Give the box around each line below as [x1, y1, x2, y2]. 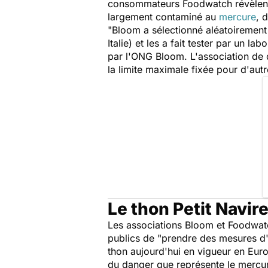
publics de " [108, 232, 162, 244]
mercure [219, 11, 256, 23]
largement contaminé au [108, 11, 219, 23]
